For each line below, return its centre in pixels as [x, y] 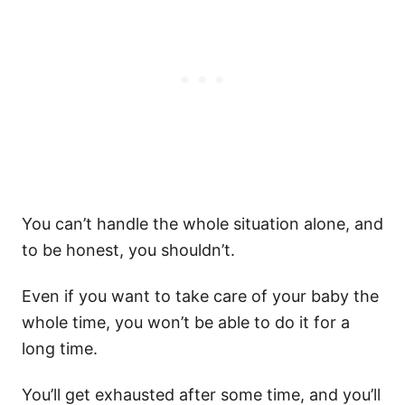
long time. [60, 348]
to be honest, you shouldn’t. [128, 250]
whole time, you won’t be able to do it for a [186, 322]
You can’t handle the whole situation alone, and [202, 223]
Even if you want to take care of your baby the [200, 296]
